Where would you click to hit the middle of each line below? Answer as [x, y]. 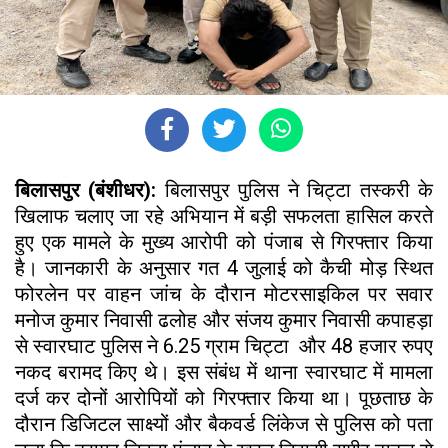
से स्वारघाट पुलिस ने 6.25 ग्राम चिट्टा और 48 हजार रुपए [224, 345]
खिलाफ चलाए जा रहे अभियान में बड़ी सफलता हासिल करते [224, 215]
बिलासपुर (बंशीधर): [90, 189]
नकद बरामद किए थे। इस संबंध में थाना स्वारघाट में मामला [224, 371]
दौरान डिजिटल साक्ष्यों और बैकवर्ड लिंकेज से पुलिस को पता [224, 423]
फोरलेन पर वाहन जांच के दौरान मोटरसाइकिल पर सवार [224, 293]
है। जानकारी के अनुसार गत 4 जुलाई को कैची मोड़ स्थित [224, 267]
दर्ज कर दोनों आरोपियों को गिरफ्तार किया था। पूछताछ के [224, 397]
